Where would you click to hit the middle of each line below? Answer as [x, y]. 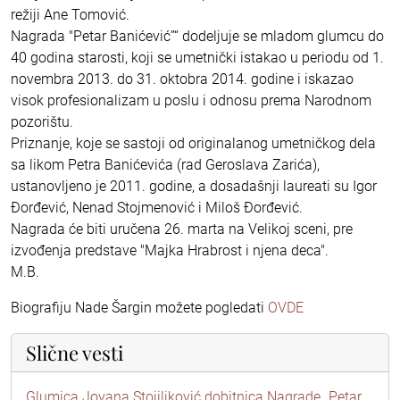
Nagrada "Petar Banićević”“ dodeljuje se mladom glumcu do [197, 36]
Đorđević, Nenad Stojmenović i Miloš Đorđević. [157, 207]
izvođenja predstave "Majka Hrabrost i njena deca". [170, 250]
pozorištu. [42, 121]
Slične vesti [75, 352]
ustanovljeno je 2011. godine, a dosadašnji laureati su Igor [194, 186]
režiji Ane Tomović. [70, 14]
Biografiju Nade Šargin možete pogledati [139, 307]
